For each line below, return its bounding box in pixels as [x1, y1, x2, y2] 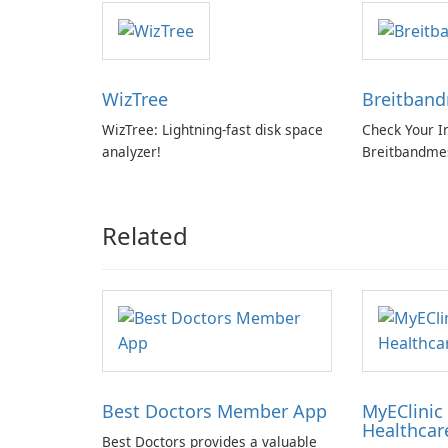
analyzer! [102, 142, 161, 162]
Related [102, 219, 188, 253]
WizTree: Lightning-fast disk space [102, 120, 323, 140]
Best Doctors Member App [102, 399, 327, 424]
